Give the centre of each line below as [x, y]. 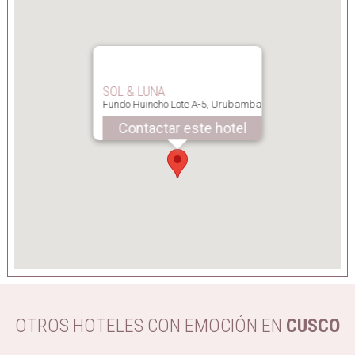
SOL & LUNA [134, 92]
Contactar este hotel [182, 128]
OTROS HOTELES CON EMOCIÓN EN [151, 326]
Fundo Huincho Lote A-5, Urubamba [182, 105]
